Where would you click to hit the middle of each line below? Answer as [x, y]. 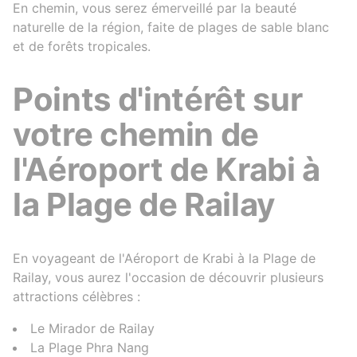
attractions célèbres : [76, 297]
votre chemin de [136, 135]
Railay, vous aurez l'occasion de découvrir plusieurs [168, 278]
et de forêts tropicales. [82, 46]
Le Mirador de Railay [92, 329]
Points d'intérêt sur [158, 100]
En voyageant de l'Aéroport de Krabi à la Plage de [164, 259]
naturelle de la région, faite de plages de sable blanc [171, 27]
